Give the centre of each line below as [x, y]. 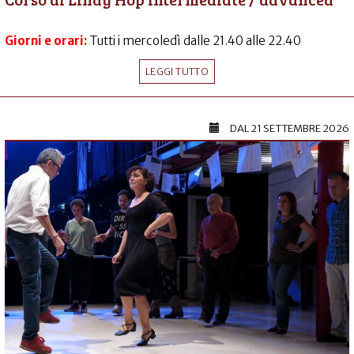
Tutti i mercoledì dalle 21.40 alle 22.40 [195, 41]
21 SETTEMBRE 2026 [300, 129]
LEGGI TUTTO [177, 72]
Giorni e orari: [47, 41]
